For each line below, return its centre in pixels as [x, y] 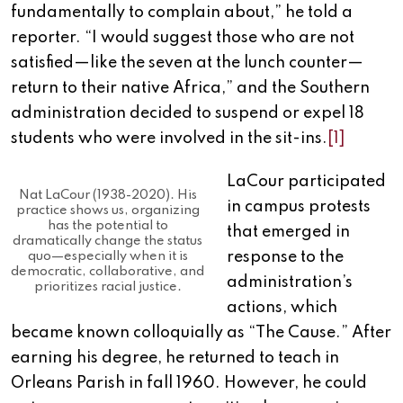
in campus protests [299, 207]
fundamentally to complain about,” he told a [182, 13]
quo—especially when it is [107, 256]
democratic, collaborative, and [107, 271]
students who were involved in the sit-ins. [169, 139]
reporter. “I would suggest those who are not [183, 38]
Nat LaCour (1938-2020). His [107, 195]
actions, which [282, 308]
